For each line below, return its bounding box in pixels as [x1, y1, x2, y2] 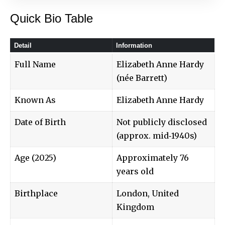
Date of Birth [15, 117, 66, 127]
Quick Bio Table [10, 11, 93, 25]
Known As [15, 94, 56, 105]
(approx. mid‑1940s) [117, 130, 197, 141]
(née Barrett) [117, 72, 167, 83]
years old [117, 166, 154, 176]
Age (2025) [15, 152, 56, 163]
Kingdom [117, 201, 154, 212]
